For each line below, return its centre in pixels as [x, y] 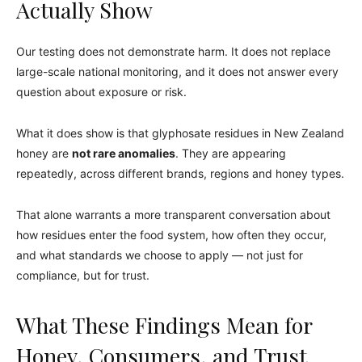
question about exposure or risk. [101, 91]
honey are [44, 153]
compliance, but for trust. [83, 275]
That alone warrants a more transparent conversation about [173, 214]
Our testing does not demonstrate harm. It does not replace [173, 51]
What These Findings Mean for [164, 324]
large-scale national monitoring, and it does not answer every [177, 71]
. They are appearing [231, 153]
